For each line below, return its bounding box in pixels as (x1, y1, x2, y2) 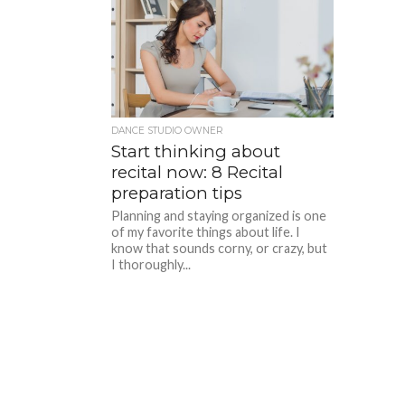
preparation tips (111, 182, 243, 203)
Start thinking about (111, 140, 281, 162)
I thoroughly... (111, 256, 192, 272)
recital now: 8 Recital (111, 161, 284, 183)
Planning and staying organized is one (111, 207, 327, 223)
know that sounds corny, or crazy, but (111, 240, 328, 256)
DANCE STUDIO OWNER (111, 124, 224, 137)
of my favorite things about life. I (111, 223, 301, 240)
